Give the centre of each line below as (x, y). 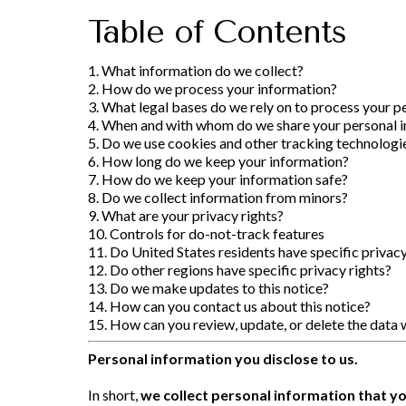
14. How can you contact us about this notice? (229, 305)
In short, (114, 394)
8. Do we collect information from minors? (218, 197)
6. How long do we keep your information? (218, 160)
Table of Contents (217, 32)
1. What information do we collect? (196, 70)
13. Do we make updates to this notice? (208, 287)
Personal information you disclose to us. (223, 358)
